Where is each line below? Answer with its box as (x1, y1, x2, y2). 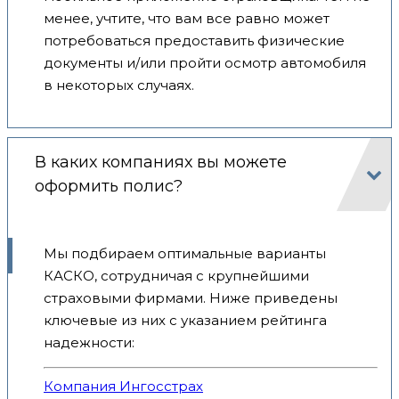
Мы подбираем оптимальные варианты (44, 244, 326, 262)
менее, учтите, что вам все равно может (44, 9, 330, 27)
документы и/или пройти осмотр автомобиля (44, 53, 366, 71)
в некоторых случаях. (44, 76, 194, 94)
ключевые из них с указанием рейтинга (44, 311, 327, 329)
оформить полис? (35, 175, 183, 196)
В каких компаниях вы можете (35, 151, 287, 172)
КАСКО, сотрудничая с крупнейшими (44, 266, 309, 284)
